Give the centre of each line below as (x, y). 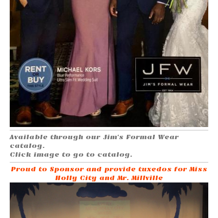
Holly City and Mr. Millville (109, 178)
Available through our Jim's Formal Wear (94, 137)
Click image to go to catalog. (71, 154)
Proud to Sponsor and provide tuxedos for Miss (109, 169)
